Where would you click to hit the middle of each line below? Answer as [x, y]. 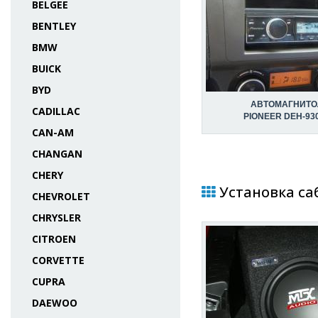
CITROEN [54, 239]
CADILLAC [56, 111]
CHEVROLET [61, 196]
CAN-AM [53, 132]
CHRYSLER [56, 218]
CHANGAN [57, 154]
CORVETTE [58, 260]
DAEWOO [55, 303]
